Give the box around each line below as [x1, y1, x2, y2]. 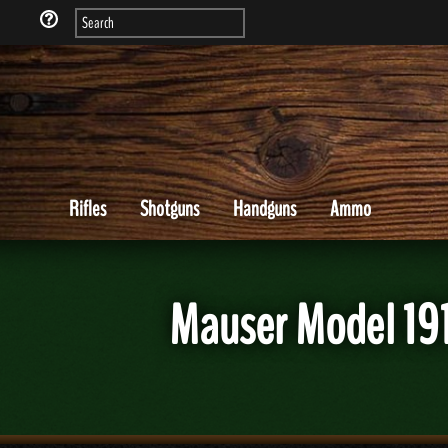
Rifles [69, 194, 106, 224]
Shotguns [140, 194, 199, 224]
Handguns [233, 194, 296, 224]
